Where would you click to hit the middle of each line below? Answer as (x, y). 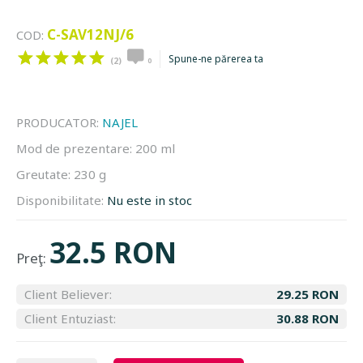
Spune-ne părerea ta (216, 59)
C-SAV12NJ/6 (90, 34)
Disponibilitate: (62, 200)
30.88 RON (307, 318)
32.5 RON (113, 252)
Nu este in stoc (149, 200)
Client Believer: (68, 294)
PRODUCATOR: (59, 122)
